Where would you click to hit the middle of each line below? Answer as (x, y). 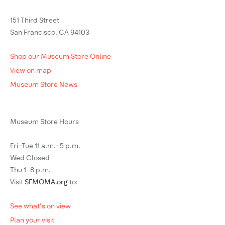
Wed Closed (30, 158)
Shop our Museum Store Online (61, 57)
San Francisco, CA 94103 (50, 33)
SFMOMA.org (46, 183)
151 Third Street (35, 21)
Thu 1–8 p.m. (30, 171)
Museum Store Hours (44, 122)
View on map (31, 71)
